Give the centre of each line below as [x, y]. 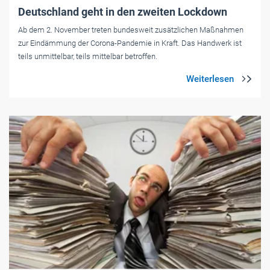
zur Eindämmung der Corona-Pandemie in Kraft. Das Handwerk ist [130, 43]
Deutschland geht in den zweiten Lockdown [123, 11]
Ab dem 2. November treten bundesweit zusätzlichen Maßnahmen [131, 30]
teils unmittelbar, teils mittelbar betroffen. [88, 56]
